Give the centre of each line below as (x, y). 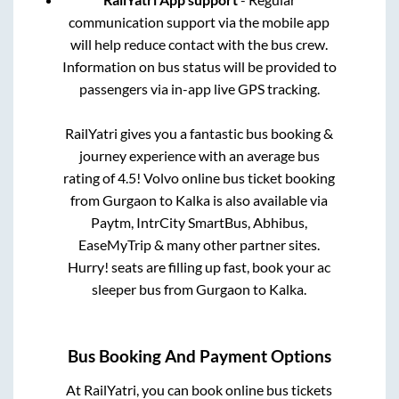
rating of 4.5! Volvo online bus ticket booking (199, 178)
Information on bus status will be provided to (199, 67)
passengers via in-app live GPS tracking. (199, 89)
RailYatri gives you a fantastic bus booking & (199, 134)
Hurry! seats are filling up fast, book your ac (199, 267)
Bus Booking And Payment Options (199, 357)
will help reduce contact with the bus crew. (199, 45)
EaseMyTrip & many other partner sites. (199, 245)
